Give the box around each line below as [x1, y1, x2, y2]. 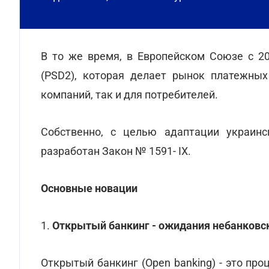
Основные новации [41, 182, 138, 195]
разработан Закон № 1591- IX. [41, 145, 191, 157]
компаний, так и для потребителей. [41, 88, 218, 101]
